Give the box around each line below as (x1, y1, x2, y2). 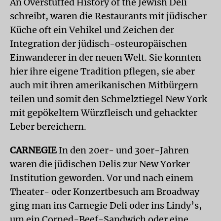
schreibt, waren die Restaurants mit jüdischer (10, 10, 207, 22)
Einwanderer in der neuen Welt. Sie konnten (10, 52, 201, 63)
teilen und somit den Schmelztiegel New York (10, 93, 207, 105)
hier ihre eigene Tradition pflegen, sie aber (10, 66, 195, 77)
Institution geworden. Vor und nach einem (10, 172, 193, 184)
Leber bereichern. (10, 121, 86, 132)
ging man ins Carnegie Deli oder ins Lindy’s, (10, 200, 202, 211)
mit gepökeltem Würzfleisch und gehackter (10, 107, 197, 118)
